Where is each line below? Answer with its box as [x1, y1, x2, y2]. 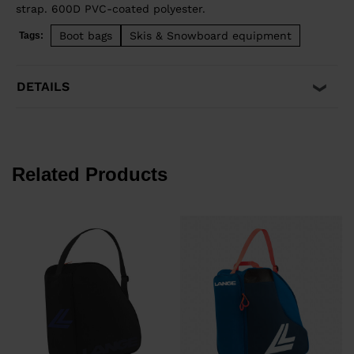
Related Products [12, 164, 168, 186]
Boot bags [59, 29, 112, 43]
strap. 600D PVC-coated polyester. [16, 2, 205, 16]
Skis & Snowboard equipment [130, 29, 292, 43]
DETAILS [17, 79, 70, 95]
